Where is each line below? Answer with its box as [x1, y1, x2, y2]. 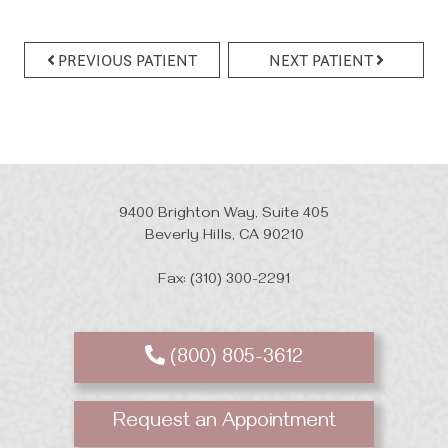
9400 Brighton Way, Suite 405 [119, 206, 329, 225]
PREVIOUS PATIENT [58, 50, 197, 71]
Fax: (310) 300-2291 [158, 272, 290, 291]
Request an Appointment [112, 411, 336, 437]
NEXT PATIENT [268, 50, 373, 71]
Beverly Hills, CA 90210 [144, 228, 304, 247]
